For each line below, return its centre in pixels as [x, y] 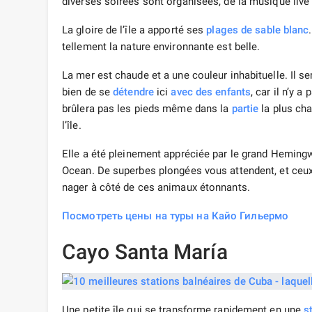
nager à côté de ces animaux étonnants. [156, 188]
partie [245, 109]
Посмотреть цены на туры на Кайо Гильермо [175, 216]
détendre [133, 92]
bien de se [88, 92]
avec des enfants [211, 92]
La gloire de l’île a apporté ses [134, 30]
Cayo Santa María [145, 252]
